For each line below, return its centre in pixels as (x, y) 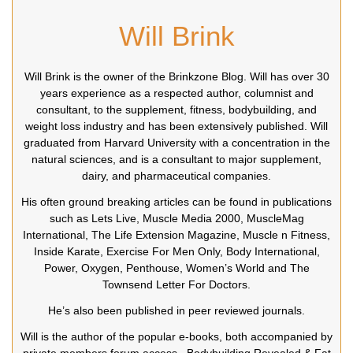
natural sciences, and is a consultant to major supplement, (176, 160)
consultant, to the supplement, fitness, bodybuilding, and (176, 110)
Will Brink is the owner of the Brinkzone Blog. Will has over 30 (176, 77)
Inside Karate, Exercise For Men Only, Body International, (176, 252)
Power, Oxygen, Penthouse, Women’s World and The (176, 268)
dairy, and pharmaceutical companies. (176, 176)
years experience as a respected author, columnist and (176, 93)
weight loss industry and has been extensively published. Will (176, 126)
